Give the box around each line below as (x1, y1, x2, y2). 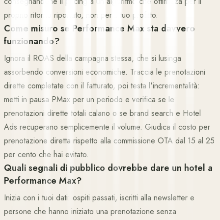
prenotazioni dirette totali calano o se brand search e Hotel (4, 108, 201, 119)
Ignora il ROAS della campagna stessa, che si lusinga (4, 53, 181, 64)
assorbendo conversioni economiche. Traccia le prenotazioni (4, 66, 205, 78)
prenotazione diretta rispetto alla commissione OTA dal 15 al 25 (4, 135, 215, 146)
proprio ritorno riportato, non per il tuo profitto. (4, 9, 158, 21)
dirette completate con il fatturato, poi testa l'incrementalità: (4, 80, 200, 91)
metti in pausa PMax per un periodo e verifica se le (4, 94, 174, 105)
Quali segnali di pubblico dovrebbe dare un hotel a (4, 162, 213, 174)
